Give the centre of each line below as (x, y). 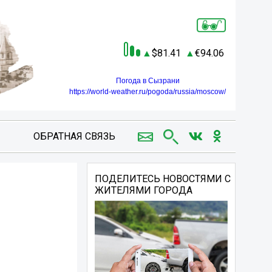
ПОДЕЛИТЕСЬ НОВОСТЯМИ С (163, 179)
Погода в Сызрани (148, 80)
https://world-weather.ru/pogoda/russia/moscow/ (148, 91)
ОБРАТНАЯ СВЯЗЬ (74, 137)
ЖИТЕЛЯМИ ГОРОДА (144, 191)
